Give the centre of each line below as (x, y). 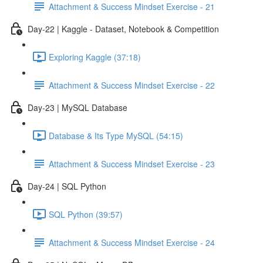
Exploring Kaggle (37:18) (95, 57)
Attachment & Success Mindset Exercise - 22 (132, 85)
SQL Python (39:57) (86, 214)
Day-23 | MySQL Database (77, 107)
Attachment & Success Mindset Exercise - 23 (132, 163)
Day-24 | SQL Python (67, 186)
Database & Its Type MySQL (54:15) (116, 135)
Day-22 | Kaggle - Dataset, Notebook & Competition (123, 28)
